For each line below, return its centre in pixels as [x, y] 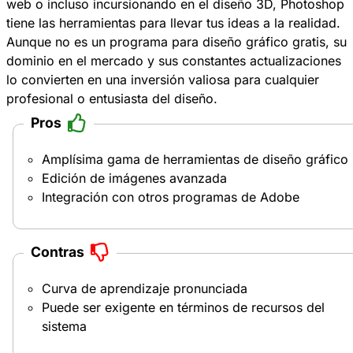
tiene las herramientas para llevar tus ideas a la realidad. [173, 22]
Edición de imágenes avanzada [134, 178]
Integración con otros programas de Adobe [171, 197]
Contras [57, 252]
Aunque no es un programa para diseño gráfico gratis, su [176, 41]
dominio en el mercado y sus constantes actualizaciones [174, 60]
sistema [64, 326]
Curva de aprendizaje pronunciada [145, 288]
